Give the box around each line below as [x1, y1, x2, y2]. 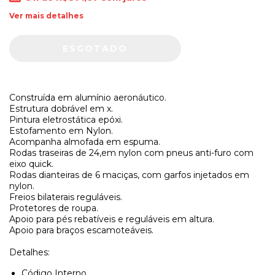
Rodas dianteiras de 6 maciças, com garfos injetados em [9, 169, 249, 180]
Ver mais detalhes [9, 10, 83, 20]
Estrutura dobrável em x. [9, 103, 113, 114]
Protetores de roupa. [9, 202, 98, 214]
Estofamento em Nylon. [9, 125, 113, 136]
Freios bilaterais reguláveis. [9, 191, 122, 203]
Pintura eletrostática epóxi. [9, 114, 123, 125]
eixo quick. [9, 158, 53, 169]
